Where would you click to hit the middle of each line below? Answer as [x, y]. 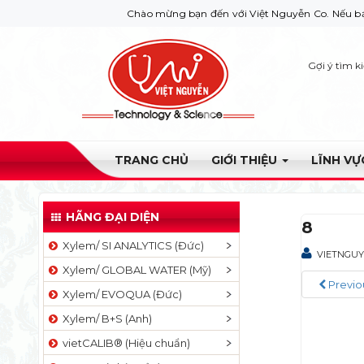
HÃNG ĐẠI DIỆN [113, 217]
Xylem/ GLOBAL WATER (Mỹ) [134, 270]
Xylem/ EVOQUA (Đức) [120, 294]
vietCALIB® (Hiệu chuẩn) [124, 343]
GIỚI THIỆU [246, 160]
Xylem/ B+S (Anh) [105, 318]
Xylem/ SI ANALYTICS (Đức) [131, 245]
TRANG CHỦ [152, 160]
